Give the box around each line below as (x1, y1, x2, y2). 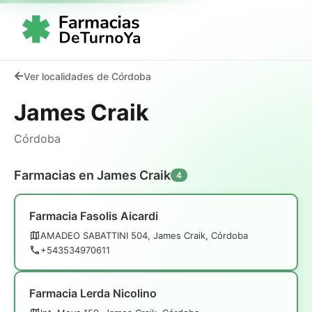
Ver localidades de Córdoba (24, 70, 151, 82)
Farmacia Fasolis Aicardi (29, 208, 158, 223)
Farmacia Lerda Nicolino (29, 286, 157, 300)
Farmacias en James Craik (14, 167, 171, 182)
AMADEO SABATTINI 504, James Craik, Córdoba (40, 229, 248, 241)
